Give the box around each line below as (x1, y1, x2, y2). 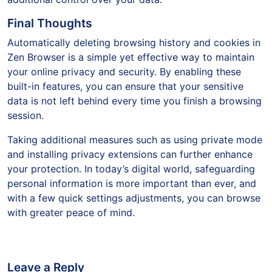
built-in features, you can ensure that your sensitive (7, 80, 243, 92)
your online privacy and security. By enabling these (7, 65, 241, 78)
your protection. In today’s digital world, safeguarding (7, 162, 255, 175)
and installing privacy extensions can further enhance (7, 148, 253, 160)
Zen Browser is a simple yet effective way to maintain (7, 50, 254, 63)
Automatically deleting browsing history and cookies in (7, 36, 260, 49)
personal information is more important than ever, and (7, 177, 256, 189)
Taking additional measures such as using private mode (7, 133, 262, 146)
